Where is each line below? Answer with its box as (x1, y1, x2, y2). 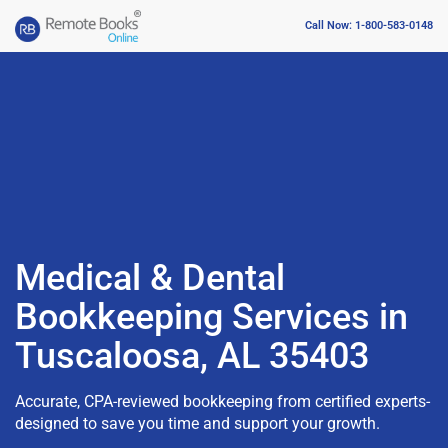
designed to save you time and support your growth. (15, 413, 380, 433)
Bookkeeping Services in (15, 295, 408, 338)
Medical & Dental (15, 256, 285, 299)
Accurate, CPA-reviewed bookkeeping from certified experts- (15, 391, 430, 411)
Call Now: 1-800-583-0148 (305, 19, 433, 33)
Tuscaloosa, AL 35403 (15, 334, 369, 377)
